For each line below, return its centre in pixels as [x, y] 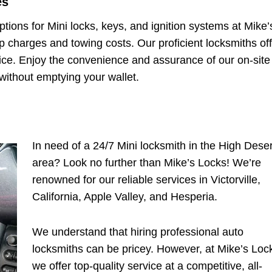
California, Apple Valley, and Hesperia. [125, 196]
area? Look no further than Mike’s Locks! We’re [147, 162]
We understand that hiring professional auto [138, 232]
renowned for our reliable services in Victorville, [146, 179]
